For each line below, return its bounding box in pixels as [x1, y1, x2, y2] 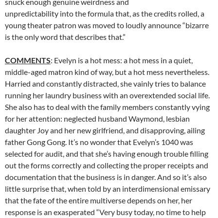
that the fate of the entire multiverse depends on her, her [5, 195, 192, 205]
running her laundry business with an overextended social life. [5, 90, 210, 100]
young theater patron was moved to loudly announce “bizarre [5, 20, 209, 30]
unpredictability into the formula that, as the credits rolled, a [5, 8, 204, 18]
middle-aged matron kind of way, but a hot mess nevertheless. [5, 67, 209, 76]
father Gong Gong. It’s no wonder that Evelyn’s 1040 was [5, 137, 193, 146]
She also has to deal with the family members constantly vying [5, 102, 210, 111]
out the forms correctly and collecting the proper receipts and [5, 160, 208, 170]
